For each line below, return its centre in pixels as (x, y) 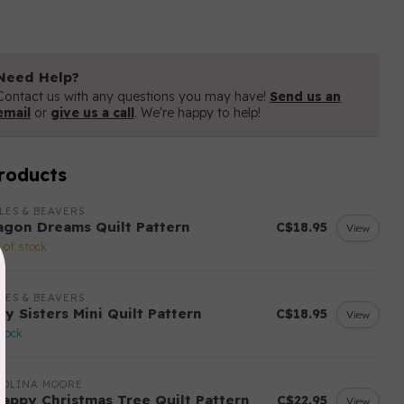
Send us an (305, 96)
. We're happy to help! (197, 113)
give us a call (92, 113)
